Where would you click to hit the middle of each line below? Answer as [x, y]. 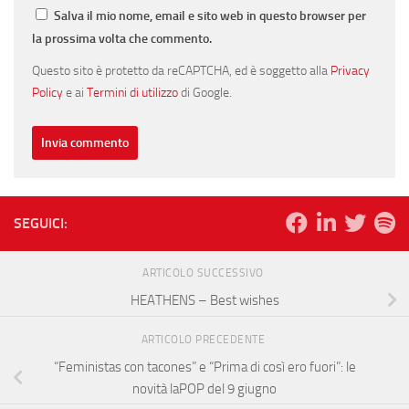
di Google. [205, 92]
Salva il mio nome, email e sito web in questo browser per [210, 16]
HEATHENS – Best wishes [204, 300]
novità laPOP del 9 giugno [204, 388]
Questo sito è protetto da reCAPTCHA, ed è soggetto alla [181, 70]
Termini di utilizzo [132, 92]
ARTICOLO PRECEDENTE [204, 339]
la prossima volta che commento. [122, 38]
